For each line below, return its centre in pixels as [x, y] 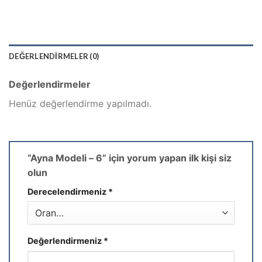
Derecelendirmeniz [68, 191]
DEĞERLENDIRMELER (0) [54, 56]
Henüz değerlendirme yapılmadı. [80, 103]
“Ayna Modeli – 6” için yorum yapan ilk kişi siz [130, 158]
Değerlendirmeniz [65, 241]
